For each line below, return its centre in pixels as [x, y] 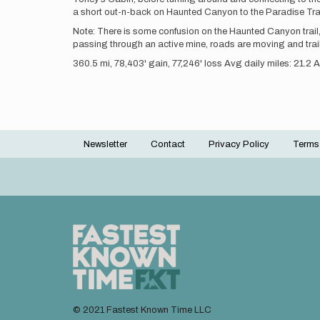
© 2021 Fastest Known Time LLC [142, 310]
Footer [103, 153]
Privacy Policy [239, 144]
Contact [168, 144]
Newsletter [105, 144]
